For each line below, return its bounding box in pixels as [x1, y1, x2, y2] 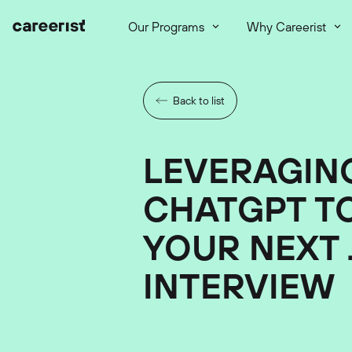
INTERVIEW [143, 263, 335, 307]
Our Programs [128, 19, 204, 35]
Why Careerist [247, 19, 326, 35]
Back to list [173, 93, 225, 107]
